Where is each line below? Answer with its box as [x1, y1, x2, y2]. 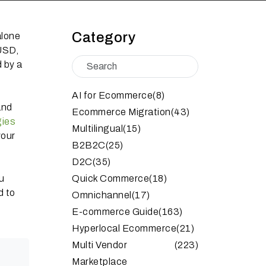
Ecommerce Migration [72, 107, 171, 117]
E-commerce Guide [72, 207, 159, 217]
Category [72, 30, 135, 45]
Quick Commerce [72, 173, 149, 183]
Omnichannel [72, 190, 132, 200]
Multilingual [72, 123, 123, 134]
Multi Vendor [72, 240, 127, 250]
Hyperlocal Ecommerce [72, 223, 176, 233]
